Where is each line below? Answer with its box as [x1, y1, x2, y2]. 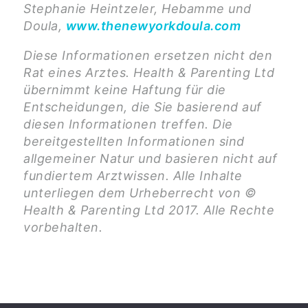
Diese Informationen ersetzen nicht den [23, 48, 272, 63]
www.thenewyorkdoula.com [65, 19, 241, 34]
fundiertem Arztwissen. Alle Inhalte [23, 168, 243, 184]
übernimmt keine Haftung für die [23, 82, 226, 98]
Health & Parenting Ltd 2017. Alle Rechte [23, 203, 274, 218]
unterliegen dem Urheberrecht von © [23, 186, 256, 201]
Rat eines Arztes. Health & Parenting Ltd [23, 65, 274, 80]
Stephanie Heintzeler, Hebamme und [23, 1, 252, 16]
